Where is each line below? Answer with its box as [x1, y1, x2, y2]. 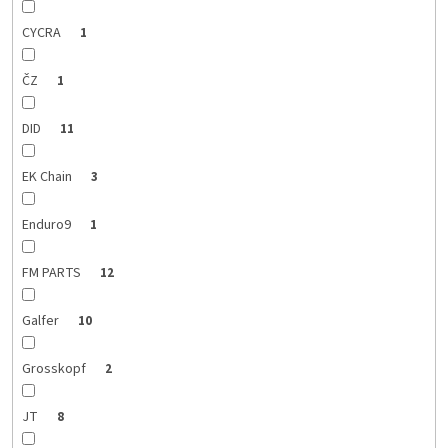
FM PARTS [21, 263, 84, 284]
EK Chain [21, 167, 75, 188]
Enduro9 [21, 215, 74, 236]
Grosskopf [21, 359, 89, 380]
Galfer [21, 311, 62, 332]
